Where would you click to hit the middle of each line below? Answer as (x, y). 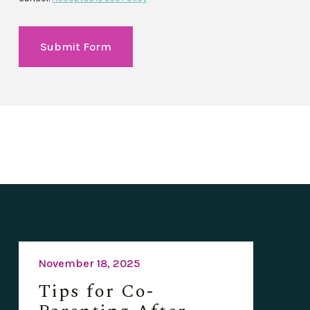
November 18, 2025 (89, 263)
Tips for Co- (96, 292)
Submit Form (76, 46)
